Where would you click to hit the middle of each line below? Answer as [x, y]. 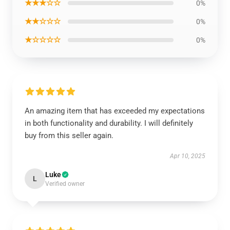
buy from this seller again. [69, 136]
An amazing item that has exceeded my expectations [115, 111]
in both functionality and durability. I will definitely [109, 123]
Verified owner [65, 184]
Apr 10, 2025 [188, 156]
